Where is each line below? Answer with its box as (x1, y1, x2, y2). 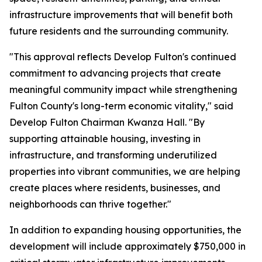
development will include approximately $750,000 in (9, 240, 246, 253)
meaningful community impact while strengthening (9, 84, 237, 96)
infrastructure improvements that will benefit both (9, 9, 233, 21)
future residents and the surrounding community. (9, 25, 228, 37)
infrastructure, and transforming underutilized (9, 149, 217, 161)
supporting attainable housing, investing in (9, 133, 201, 145)
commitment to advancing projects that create (9, 67, 221, 80)
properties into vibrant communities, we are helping (9, 166, 240, 178)
